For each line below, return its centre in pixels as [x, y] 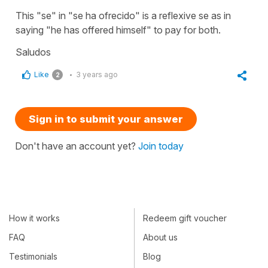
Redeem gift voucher [185, 218]
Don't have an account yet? [77, 146]
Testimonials [33, 257]
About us [160, 237]
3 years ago [97, 75]
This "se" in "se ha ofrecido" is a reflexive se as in [123, 16]
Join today [161, 146]
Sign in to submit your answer [106, 119]
